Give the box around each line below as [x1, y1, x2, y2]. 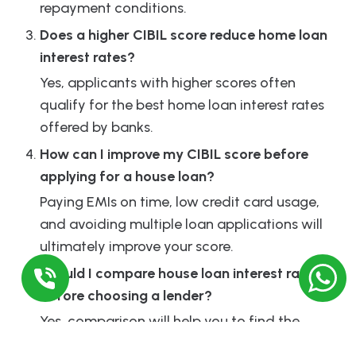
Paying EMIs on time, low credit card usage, [40, 193, 319, 211]
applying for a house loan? [40, 168, 215, 186]
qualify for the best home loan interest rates [40, 96, 324, 114]
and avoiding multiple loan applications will [40, 215, 323, 234]
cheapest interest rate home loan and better [40, 335, 327, 353]
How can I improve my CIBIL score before [40, 145, 308, 164]
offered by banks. [40, 118, 153, 137]
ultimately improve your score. [40, 238, 234, 256]
